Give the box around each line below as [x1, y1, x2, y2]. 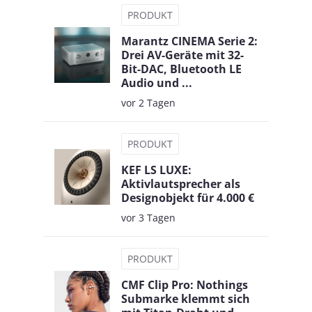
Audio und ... [121, 75, 192, 91]
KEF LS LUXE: [121, 162, 192, 178]
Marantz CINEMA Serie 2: [121, 33, 258, 49]
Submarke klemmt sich [121, 290, 250, 306]
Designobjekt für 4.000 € [121, 189, 254, 205]
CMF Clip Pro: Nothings [121, 276, 248, 292]
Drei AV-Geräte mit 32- [121, 47, 244, 63]
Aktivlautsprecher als [121, 175, 240, 192]
